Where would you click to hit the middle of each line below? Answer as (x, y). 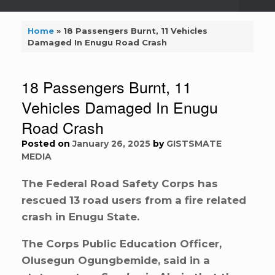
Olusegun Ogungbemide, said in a (116, 261)
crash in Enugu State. (80, 217)
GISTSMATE (194, 144)
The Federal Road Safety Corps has (120, 184)
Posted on (50, 144)
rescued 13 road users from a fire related (134, 200)
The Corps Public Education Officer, (122, 244)
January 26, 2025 (111, 144)
